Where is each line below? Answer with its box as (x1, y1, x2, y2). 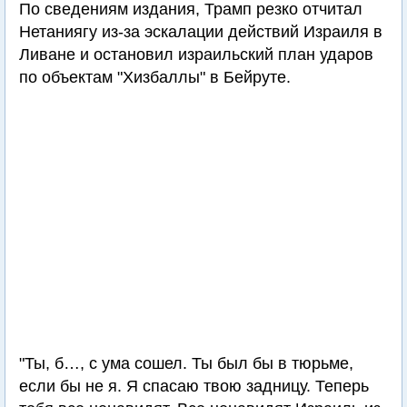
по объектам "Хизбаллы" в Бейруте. (19, 68, 291, 86)
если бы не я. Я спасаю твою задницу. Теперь (19, 377, 369, 395)
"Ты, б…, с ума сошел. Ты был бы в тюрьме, (19, 354, 353, 372)
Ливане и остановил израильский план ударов (19, 45, 373, 64)
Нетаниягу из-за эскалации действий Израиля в (19, 23, 382, 41)
